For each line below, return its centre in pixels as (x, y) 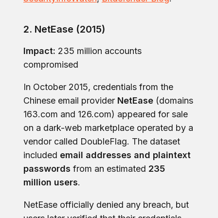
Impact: (39, 51)
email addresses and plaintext (125, 155)
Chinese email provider (70, 100)
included (42, 155)
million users (51, 182)
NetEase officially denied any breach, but (106, 204)
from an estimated (109, 168)
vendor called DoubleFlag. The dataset (102, 141)
